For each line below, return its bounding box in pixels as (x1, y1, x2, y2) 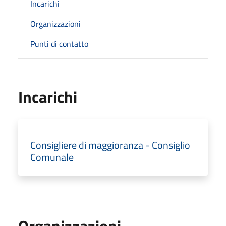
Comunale (30, 149, 74, 165)
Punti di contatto (30, 37, 88, 50)
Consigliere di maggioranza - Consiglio (30, 137, 190, 153)
